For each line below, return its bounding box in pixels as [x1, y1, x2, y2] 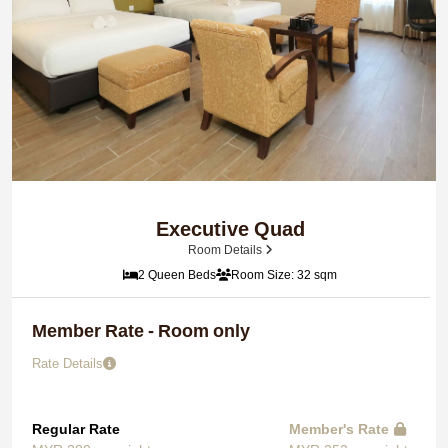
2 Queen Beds [138, 267, 216, 282]
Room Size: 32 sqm [231, 267, 337, 282]
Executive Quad [155, 217, 305, 241]
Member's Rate [289, 420, 389, 437]
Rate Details [32, 355, 103, 371]
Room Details [187, 242, 265, 257]
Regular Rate [32, 420, 120, 437]
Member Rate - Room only [32, 320, 250, 341]
